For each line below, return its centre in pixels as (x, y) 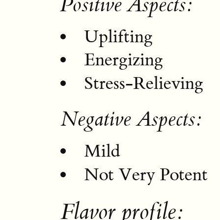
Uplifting (119, 37)
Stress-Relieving (144, 83)
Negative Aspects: (131, 119)
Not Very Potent (146, 175)
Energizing (124, 60)
